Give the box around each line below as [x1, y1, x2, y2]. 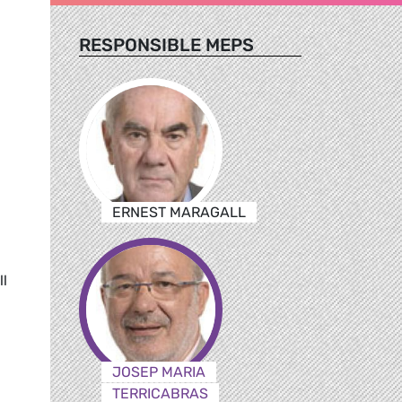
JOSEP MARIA [111, 363, 205, 380]
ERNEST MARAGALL [111, 203, 246, 221]
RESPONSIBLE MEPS [79, 33, 254, 56]
